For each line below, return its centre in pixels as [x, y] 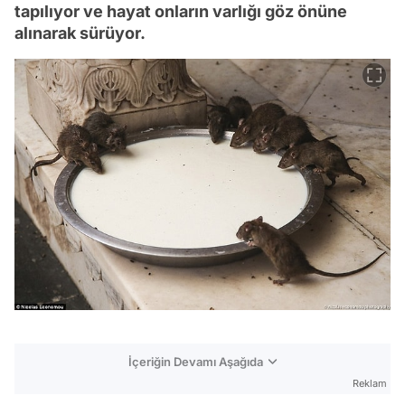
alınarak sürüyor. [80, 33]
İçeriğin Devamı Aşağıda [196, 361]
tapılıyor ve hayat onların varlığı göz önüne [181, 11]
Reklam [370, 383]
